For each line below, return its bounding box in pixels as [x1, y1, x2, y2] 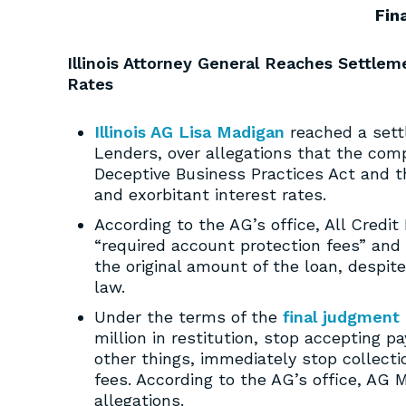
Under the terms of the [94, 307, 283, 326]
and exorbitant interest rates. [94, 185, 326, 204]
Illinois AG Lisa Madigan [94, 122, 285, 141]
